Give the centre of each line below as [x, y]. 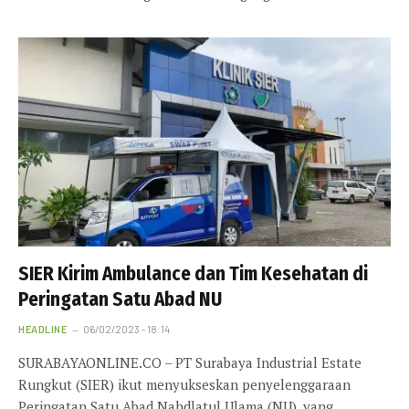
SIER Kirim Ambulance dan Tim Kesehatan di [193, 274]
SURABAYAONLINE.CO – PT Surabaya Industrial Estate [190, 363]
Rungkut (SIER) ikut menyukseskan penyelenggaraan [184, 385]
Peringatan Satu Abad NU [120, 300]
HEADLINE [43, 330]
